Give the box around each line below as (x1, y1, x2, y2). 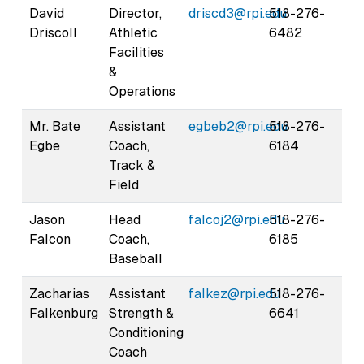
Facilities (109, 43, 164, 61)
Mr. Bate (29, 117, 80, 135)
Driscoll (29, 24, 77, 41)
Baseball (109, 249, 162, 267)
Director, (109, 4, 162, 22)
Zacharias (29, 284, 89, 302)
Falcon (29, 230, 71, 248)
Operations (109, 82, 175, 100)
